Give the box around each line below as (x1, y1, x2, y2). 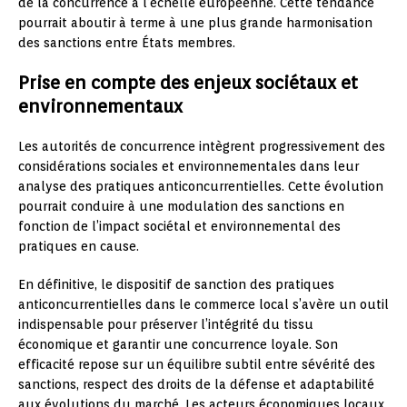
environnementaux (18, 94, 183, 117)
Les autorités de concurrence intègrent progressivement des (18, 138, 385, 154)
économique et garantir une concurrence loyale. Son (18, 336, 338, 352)
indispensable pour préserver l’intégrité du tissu (18, 316, 313, 332)
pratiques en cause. (18, 238, 139, 253)
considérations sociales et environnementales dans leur (18, 158, 359, 174)
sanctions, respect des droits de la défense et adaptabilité (18, 376, 374, 392)
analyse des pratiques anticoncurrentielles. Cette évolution (18, 178, 383, 194)
